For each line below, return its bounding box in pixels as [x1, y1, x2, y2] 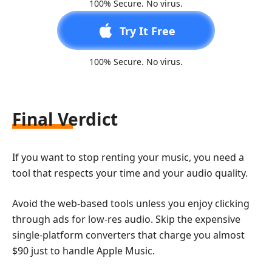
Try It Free [120, 24, 175, 39]
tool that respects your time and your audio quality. [12, 166, 248, 180]
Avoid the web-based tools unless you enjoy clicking [12, 197, 250, 211]
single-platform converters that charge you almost [12, 228, 245, 242]
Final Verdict [12, 107, 118, 131]
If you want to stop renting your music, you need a [12, 151, 244, 165]
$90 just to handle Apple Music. [12, 244, 155, 258]
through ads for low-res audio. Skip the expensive [12, 212, 240, 226]
